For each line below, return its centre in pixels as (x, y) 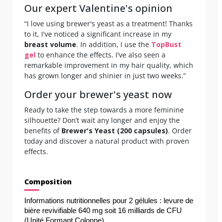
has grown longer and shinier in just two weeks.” (105, 75)
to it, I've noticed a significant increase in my (98, 34)
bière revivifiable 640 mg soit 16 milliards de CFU (103, 210)
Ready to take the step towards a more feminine (104, 110)
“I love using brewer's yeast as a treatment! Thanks (109, 23)
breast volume (50, 44)
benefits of (43, 130)
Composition (48, 181)
